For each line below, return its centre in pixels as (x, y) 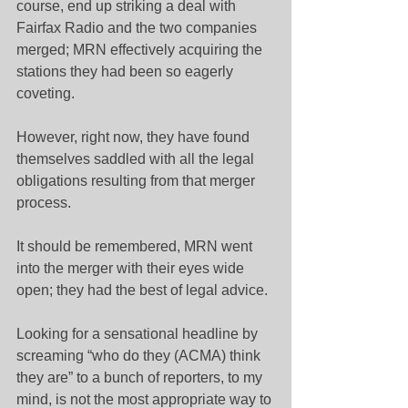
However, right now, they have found (135, 137)
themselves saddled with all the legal (137, 159)
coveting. (46, 93)
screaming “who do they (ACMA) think (140, 356)
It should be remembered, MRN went (136, 246)
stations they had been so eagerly (127, 71)
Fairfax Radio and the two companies (138, 28)
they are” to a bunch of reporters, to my (141, 377)
